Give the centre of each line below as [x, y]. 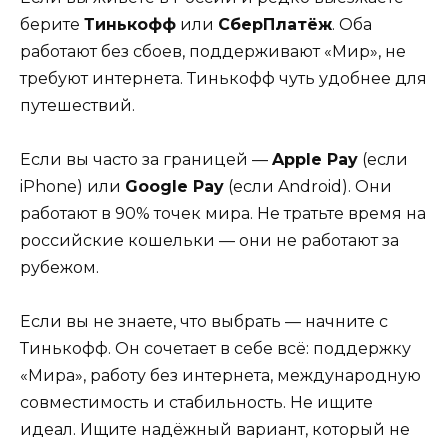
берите [52, 24]
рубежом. [59, 267]
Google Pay [174, 186]
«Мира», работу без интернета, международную [220, 376]
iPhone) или [72, 186]
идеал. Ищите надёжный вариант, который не [215, 430]
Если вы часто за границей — [146, 159]
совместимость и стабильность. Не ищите [196, 403]
